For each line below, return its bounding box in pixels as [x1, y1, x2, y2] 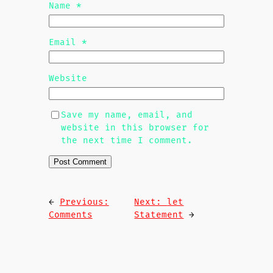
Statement [134, 209, 184, 220]
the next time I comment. [60, 135, 193, 146]
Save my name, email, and [60, 109, 193, 120]
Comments [48, 209, 93, 220]
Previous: [59, 196, 109, 207]
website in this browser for [60, 122, 209, 133]
